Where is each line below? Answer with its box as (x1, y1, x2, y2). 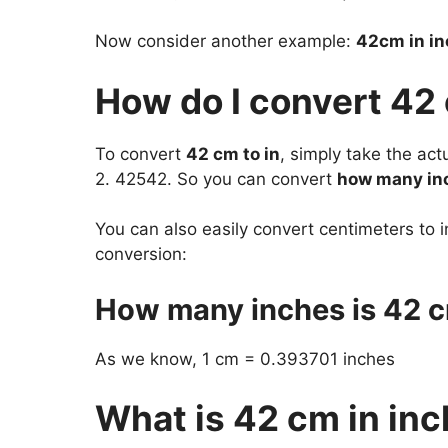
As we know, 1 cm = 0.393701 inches (94, 348, 395, 369)
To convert (94, 143, 186, 164)
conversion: (94, 244, 187, 265)
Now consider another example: (94, 31, 356, 52)
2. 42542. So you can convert (94, 168, 337, 189)
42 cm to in (185, 143, 280, 164)
